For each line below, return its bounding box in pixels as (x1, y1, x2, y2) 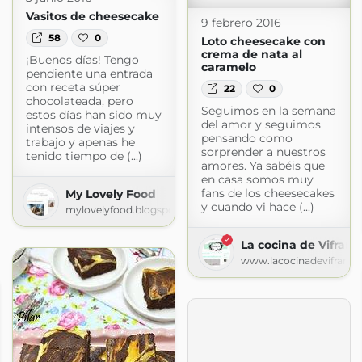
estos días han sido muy (25, 107, 162, 123)
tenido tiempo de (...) (25, 149, 142, 164)
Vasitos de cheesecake (25, 8, 159, 23)
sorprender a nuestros (200, 145, 326, 160)
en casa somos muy (200, 172, 314, 187)
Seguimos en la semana (200, 103, 336, 119)
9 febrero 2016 (200, 15, 281, 30)
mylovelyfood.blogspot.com (65, 204, 204, 217)
